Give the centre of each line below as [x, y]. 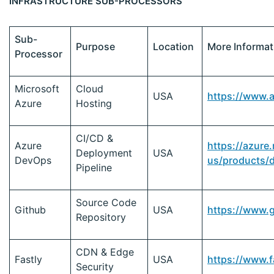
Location [173, 47]
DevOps [33, 161]
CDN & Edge [105, 252]
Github [30, 210]
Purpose [95, 47]
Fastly [28, 260]
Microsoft [37, 89]
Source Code [106, 203]
